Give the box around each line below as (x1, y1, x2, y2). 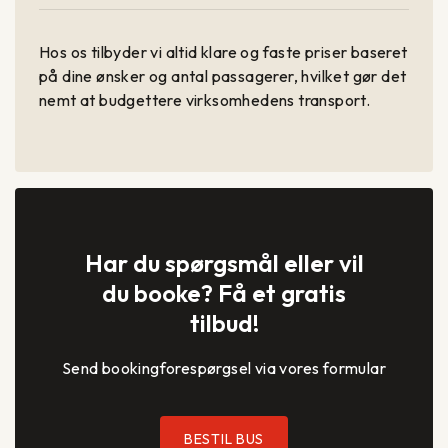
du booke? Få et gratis (102, 278, 346, 309)
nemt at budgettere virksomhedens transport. (39, 90, 371, 111)
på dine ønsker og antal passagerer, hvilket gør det (39, 66, 407, 87)
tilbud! (189, 308, 259, 339)
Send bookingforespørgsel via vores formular (61, 358, 387, 379)
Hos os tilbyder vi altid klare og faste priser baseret (39, 42, 408, 63)
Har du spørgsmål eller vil (84, 248, 364, 279)
